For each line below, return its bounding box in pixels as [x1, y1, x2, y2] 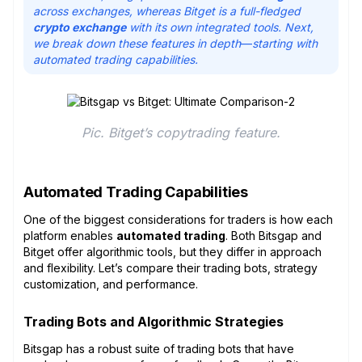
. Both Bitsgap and [225, 228, 322, 242]
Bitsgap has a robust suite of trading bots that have [23, 341, 294, 356]
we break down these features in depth [33, 36, 241, 50]
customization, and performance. [23, 276, 198, 291]
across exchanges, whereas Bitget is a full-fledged [33, 3, 301, 18]
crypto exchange [33, 19, 126, 34]
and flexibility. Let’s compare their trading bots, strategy [23, 260, 318, 275]
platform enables [23, 228, 116, 242]
